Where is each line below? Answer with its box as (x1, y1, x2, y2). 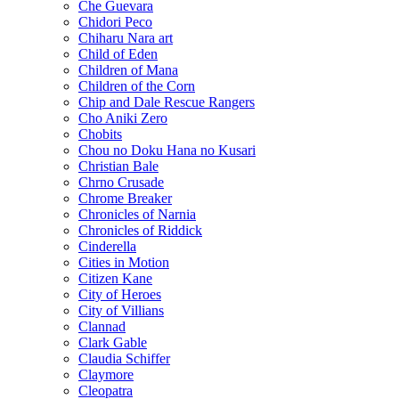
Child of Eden (78, 45, 158, 61)
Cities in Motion (78, 254, 169, 270)
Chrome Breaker (78, 190, 172, 206)
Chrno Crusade (78, 174, 164, 190)
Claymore (78, 366, 134, 382)
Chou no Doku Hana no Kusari (78, 142, 256, 158)
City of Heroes (78, 286, 161, 302)
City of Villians (78, 302, 164, 318)
